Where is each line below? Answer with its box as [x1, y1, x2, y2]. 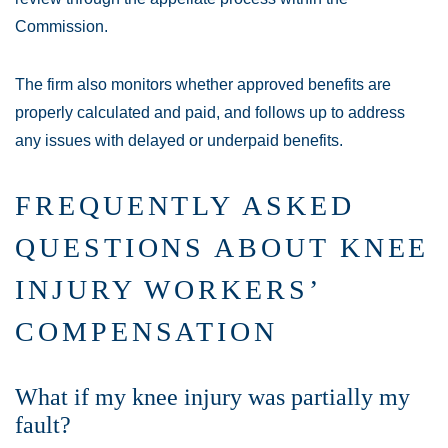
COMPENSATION [15, 316, 279, 347]
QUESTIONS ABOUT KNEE [15, 232, 430, 263]
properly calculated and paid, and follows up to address [15, 104, 405, 121]
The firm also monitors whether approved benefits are [15, 76, 391, 93]
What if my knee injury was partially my [15, 384, 410, 410]
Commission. [15, 18, 108, 35]
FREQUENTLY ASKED [15, 190, 355, 221]
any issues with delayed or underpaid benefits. [15, 132, 343, 149]
